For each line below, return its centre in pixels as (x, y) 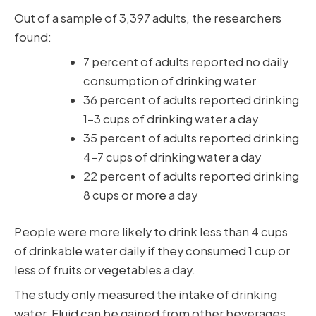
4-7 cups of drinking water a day (172, 157)
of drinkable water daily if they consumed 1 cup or (152, 250)
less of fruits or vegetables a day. (105, 269)
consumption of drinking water (170, 81)
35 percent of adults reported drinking (192, 138)
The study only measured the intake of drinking (146, 294)
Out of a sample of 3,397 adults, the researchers (148, 18)
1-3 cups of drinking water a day (171, 119)
